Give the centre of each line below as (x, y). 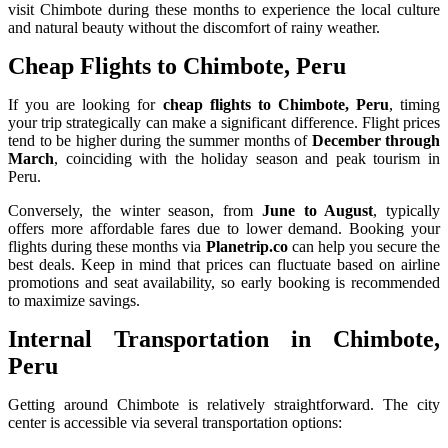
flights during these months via (107, 247)
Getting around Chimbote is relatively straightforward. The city (224, 405)
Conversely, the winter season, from (135, 211)
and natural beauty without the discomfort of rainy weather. (194, 28)
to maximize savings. (74, 301)
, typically (406, 211)
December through (375, 141)
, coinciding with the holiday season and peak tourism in (247, 159)
